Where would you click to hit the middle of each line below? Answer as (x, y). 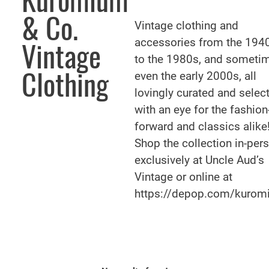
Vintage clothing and (186, 26)
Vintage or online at (183, 177)
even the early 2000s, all (195, 76)
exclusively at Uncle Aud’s (199, 160)
